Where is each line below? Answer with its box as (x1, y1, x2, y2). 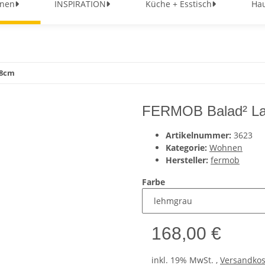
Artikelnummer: (166, 129, 234, 141)
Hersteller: (166, 154, 208, 166)
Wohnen (209, 141, 243, 153)
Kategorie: (166, 141, 209, 153)
